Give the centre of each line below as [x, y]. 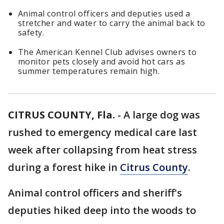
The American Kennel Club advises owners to [107, 52]
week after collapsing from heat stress [102, 150]
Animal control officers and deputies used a [104, 14]
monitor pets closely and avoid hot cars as [102, 62]
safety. [31, 33]
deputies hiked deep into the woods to [102, 210]
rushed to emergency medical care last [102, 132]
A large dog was [162, 115]
